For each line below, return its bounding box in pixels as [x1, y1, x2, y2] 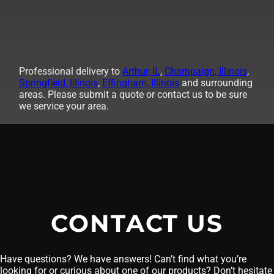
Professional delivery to [19, 65, 123, 77]
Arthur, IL [122, 65, 161, 77]
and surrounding [179, 76, 253, 89]
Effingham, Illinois [102, 76, 180, 89]
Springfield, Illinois [19, 76, 98, 89]
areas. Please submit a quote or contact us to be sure [19, 88, 248, 100]
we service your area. [19, 100, 109, 112]
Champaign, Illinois [165, 65, 248, 77]
